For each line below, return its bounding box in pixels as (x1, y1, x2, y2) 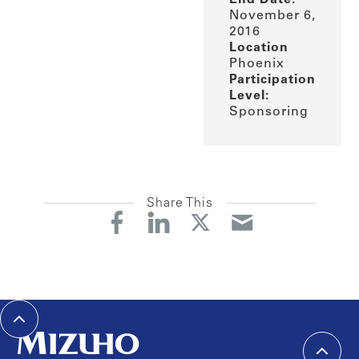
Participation (228, 73, 316, 87)
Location (228, 41, 288, 54)
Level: (228, 89, 269, 103)
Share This (146, 196, 213, 210)
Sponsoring (228, 105, 309, 119)
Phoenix (228, 57, 284, 71)
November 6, (228, 9, 316, 22)
